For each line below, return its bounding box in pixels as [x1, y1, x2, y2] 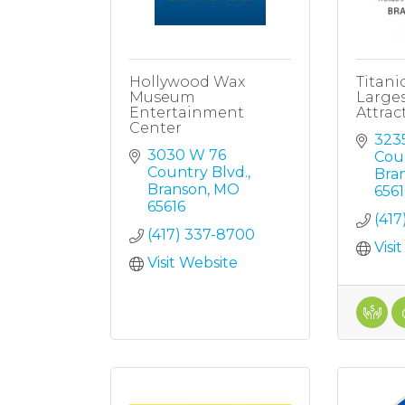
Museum [129, 89, 195, 107]
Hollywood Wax [129, 73, 245, 91]
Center [129, 119, 182, 137]
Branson [147, 181, 207, 199]
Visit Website [147, 254, 238, 272]
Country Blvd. [147, 164, 248, 182]
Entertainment [129, 104, 244, 122]
